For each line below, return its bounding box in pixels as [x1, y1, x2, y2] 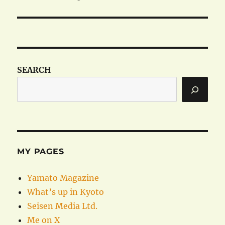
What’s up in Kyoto [27, 187, 104, 197]
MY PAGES [17, 147, 64, 157]
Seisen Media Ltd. [27, 201, 98, 211]
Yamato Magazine [27, 173, 99, 183]
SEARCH [17, 65, 51, 75]
